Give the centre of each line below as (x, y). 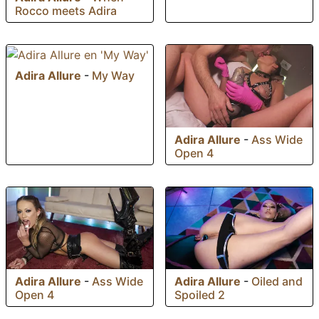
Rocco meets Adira (66, 10)
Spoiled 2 (200, 295)
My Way (113, 75)
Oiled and (277, 282)
